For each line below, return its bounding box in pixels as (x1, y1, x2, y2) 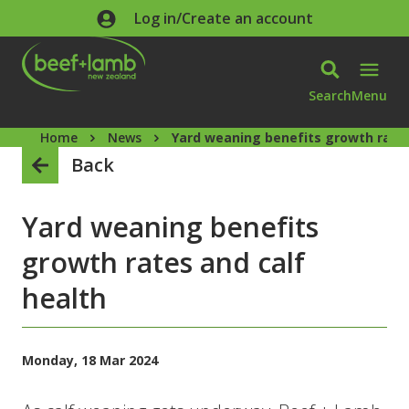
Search (309, 86, 351, 104)
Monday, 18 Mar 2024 (22, 351, 158, 369)
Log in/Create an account (133, 8, 313, 28)
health (22, 279, 107, 317)
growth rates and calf (22, 244, 305, 281)
